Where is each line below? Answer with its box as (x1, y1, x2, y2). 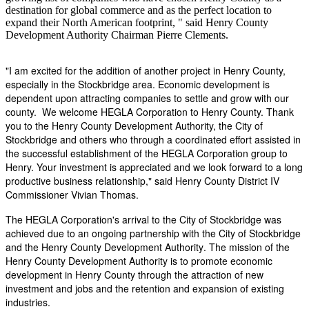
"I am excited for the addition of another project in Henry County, (6, 63, 286, 77)
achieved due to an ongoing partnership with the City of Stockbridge (6, 226, 301, 240)
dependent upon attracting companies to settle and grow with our (6, 90, 289, 105)
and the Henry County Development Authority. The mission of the (6, 239, 290, 254)
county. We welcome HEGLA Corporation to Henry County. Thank (6, 104, 294, 119)
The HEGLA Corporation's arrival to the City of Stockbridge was (6, 212, 281, 226)
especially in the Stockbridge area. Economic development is (6, 77, 270, 91)
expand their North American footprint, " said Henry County (6, 16, 268, 28)
